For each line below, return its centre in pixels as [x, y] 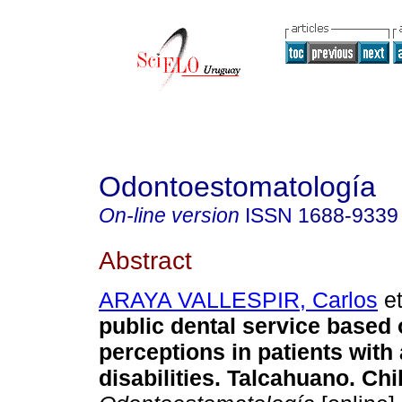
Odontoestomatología [237, 187]
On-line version [169, 215]
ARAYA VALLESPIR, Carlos [238, 300]
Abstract [145, 260]
